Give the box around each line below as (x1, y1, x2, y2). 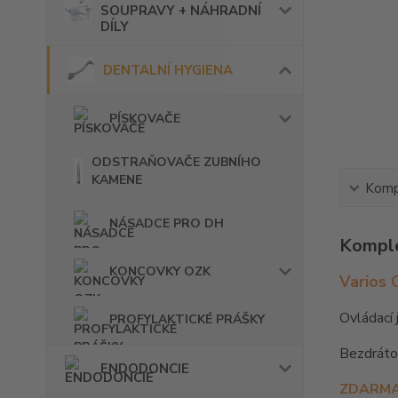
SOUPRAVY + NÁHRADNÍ (100, 2, 261, 20)
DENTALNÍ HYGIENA (103, 61, 233, 80)
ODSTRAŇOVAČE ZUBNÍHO (92, 154, 262, 171)
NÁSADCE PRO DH (109, 215, 224, 233)
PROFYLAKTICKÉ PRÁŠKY (109, 311, 265, 329)
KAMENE (92, 171, 143, 189)
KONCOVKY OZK (109, 263, 211, 281)
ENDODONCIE (100, 360, 189, 378)
